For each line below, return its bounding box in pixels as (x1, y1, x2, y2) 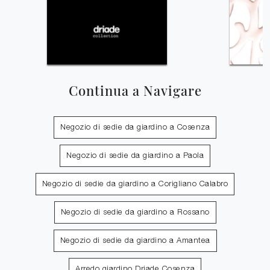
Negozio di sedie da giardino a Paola (66, 152, 204, 160)
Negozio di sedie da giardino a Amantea (60, 237, 210, 245)
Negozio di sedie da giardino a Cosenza (60, 124, 210, 131)
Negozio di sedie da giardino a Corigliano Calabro (42, 181, 228, 188)
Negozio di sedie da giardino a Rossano (60, 209, 210, 216)
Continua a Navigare (68, 81, 202, 99)
